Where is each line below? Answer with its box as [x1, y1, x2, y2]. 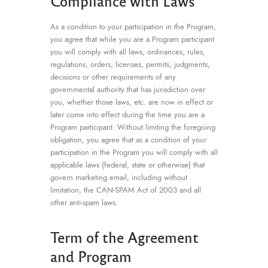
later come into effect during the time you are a [50, 109, 205, 120]
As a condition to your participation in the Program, [50, 21, 216, 32]
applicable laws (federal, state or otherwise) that [50, 159, 205, 170]
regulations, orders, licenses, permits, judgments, [50, 59, 210, 70]
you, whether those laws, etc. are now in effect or [50, 96, 213, 108]
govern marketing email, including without [50, 172, 187, 183]
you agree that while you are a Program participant [50, 33, 214, 45]
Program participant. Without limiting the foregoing [50, 121, 215, 133]
